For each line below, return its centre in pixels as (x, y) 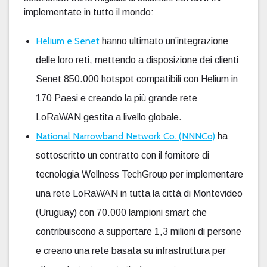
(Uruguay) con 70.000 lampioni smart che (121, 212)
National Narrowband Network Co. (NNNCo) (125, 136)
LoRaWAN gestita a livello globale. (109, 117)
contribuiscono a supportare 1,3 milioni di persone (139, 231)
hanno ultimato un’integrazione (164, 41)
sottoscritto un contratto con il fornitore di (122, 155)
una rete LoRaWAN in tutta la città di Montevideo (139, 193)
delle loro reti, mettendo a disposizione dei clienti (137, 60)
